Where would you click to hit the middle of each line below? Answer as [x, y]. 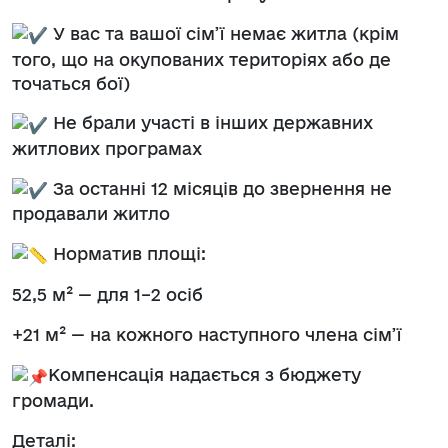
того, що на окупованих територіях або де [201, 59]
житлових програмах [107, 148]
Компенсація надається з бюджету [204, 375]
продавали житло [91, 214]
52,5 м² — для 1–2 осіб [107, 295]
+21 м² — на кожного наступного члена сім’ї [207, 335]
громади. [53, 400]
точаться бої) [71, 83]
